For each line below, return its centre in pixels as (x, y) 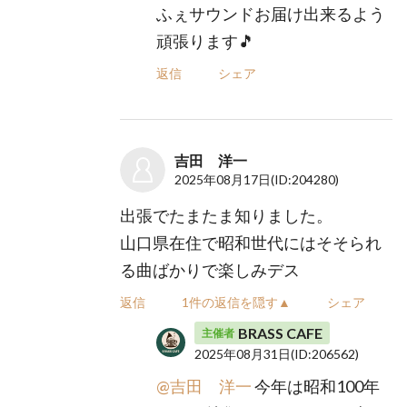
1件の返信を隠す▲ (237, 302)
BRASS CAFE (281, 333)
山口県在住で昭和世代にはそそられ (251, 243)
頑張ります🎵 (206, 41)
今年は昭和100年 (316, 386)
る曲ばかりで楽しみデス (210, 270)
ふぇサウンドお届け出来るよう (271, 14)
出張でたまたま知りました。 (227, 215)
